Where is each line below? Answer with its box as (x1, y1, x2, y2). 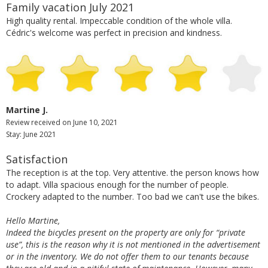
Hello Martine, (6, 215, 60, 227)
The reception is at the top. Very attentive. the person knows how (6, 167, 259, 179)
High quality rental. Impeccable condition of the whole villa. (6, 14, 232, 26)
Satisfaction (6, 152, 68, 167)
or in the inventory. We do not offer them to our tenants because (6, 251, 249, 263)
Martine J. (6, 104, 48, 116)
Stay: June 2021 (6, 129, 56, 140)
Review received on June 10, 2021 (6, 117, 118, 128)
